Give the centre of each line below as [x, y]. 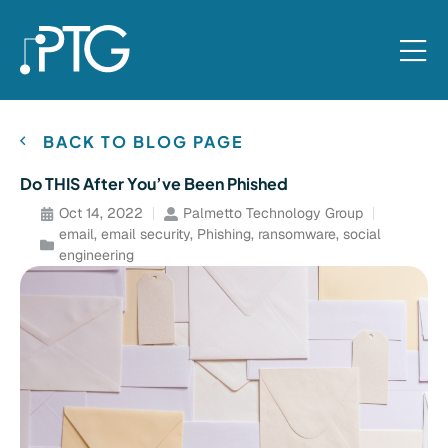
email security [145, 234]
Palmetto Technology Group [273, 213]
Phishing [224, 234]
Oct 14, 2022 [101, 213]
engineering [96, 255]
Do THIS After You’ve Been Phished [154, 183]
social [362, 234]
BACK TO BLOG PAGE [143, 141]
